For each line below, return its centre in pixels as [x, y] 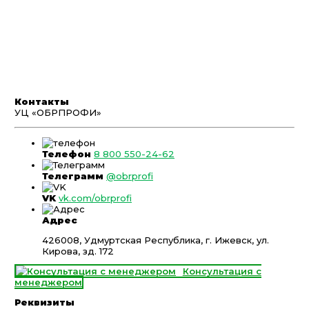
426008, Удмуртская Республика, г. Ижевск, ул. [156, 240]
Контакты [42, 101]
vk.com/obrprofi [95, 198]
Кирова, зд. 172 [78, 251]
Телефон [67, 153]
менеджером [48, 282]
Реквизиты [44, 302]
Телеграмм [73, 176]
